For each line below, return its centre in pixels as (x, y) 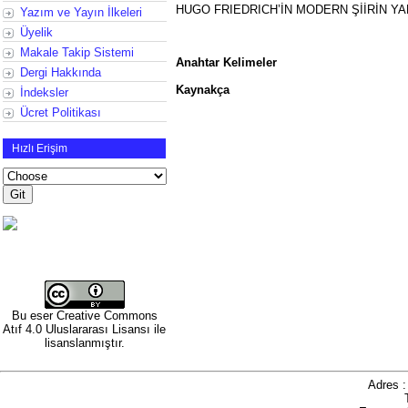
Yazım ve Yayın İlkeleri (81, 12)
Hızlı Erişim (40, 148)
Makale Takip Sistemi (77, 52)
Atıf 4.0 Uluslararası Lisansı (77, 329)
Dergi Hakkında (61, 72)
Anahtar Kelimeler (226, 62)
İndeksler (44, 92)
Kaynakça (203, 89)
